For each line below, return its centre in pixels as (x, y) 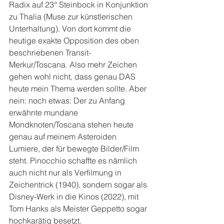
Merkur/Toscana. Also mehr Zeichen (74, 64)
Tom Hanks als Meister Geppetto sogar (79, 208)
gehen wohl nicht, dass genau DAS (73, 76)
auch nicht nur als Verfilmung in (66, 172)
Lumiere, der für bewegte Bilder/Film (75, 148)
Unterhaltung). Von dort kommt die (71, 28)
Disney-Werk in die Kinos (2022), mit (75, 196)
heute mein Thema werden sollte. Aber (79, 88)
